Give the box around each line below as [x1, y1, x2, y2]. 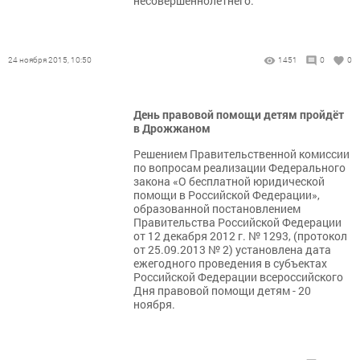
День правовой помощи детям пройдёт [133, 107, 344, 123]
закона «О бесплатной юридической [133, 174, 325, 190]
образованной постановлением [133, 201, 301, 217]
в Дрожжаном [133, 121, 211, 137]
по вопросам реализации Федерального [133, 160, 346, 176]
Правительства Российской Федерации [133, 215, 342, 231]
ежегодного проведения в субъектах [133, 256, 327, 272]
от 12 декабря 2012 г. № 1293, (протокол [133, 228, 347, 244]
